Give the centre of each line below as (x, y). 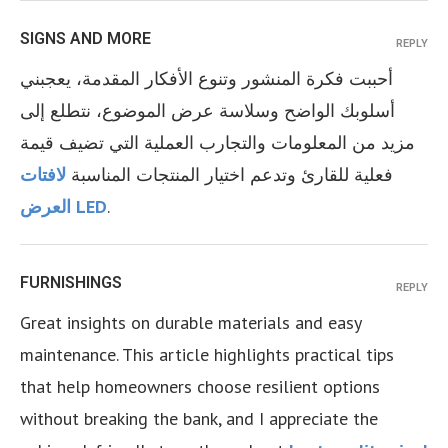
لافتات (43, 174)
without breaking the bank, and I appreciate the (199, 418)
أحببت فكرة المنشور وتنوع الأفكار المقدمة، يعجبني (206, 78)
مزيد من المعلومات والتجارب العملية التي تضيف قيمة (217, 142)
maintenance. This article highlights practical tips (207, 354)
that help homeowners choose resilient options (200, 386)
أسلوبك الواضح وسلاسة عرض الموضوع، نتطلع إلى (207, 110)
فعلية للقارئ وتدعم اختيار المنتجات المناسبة (229, 174)
